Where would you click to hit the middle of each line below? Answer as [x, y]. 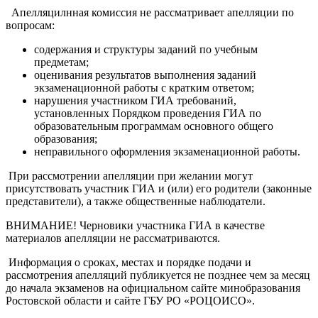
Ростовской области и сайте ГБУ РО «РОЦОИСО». [130, 300]
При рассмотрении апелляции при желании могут [129, 175]
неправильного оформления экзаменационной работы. [167, 151]
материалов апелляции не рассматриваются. [113, 238]
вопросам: [30, 25]
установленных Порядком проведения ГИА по [148, 113]
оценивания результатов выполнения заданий [145, 75]
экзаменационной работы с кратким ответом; [144, 87]
